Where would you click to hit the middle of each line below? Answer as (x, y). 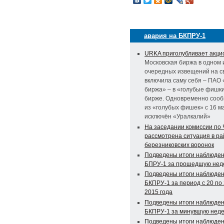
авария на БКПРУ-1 (175, 36)
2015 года (158, 192)
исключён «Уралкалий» (177, 117)
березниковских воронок (179, 145)
